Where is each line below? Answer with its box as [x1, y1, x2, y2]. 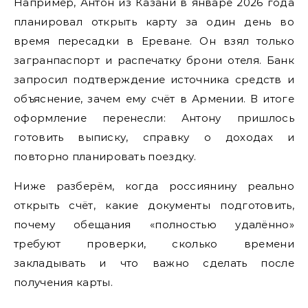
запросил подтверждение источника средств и [14, 72, 294, 86]
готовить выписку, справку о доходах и [14, 130, 294, 144]
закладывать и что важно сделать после [14, 256, 294, 269]
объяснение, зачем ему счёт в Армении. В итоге [14, 91, 294, 105]
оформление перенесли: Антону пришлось [14, 111, 294, 124]
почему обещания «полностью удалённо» [14, 217, 294, 231]
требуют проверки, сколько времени [14, 236, 294, 250]
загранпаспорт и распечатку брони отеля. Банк [14, 53, 294, 67]
